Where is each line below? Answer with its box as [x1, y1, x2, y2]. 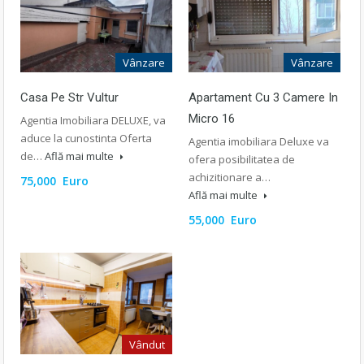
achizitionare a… [188, 169, 271, 184]
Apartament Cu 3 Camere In [188, 89, 338, 105]
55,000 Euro [188, 211, 257, 227]
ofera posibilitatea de [188, 151, 295, 167]
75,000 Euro [20, 172, 89, 188]
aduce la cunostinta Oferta [20, 130, 152, 145]
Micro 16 [188, 110, 235, 126]
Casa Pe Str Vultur [20, 89, 119, 105]
